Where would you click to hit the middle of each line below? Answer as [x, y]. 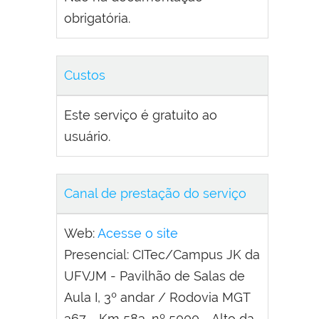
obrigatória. [97, 19]
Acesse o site [138, 234]
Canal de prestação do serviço [155, 194]
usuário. [87, 137]
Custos [85, 75]
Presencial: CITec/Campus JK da [162, 255]
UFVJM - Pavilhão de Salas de [155, 276]
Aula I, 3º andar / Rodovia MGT [157, 298]
